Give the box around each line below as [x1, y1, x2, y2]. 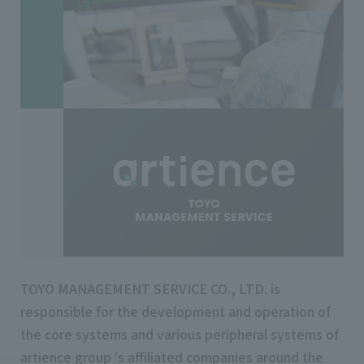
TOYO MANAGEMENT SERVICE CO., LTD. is [20, 278, 280, 298]
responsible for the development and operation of [20, 301, 331, 321]
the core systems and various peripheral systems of [20, 323, 339, 344]
